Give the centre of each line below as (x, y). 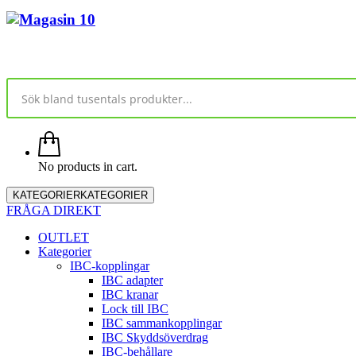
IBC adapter (132, 281)
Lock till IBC (135, 309)
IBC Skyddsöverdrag (155, 338)
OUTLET (64, 238)
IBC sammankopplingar (162, 323)
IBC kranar (130, 295)
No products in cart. (88, 167)
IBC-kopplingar (110, 266)
